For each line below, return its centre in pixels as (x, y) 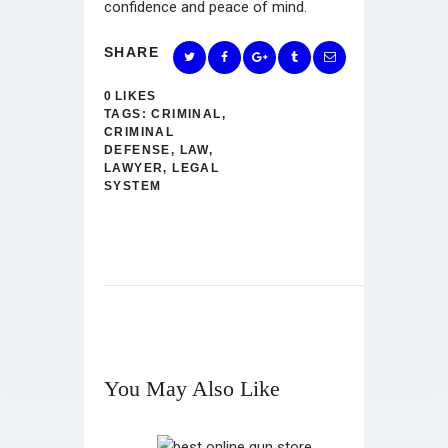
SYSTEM (133, 185)
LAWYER (134, 167)
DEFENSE (137, 149)
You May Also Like (192, 388)
